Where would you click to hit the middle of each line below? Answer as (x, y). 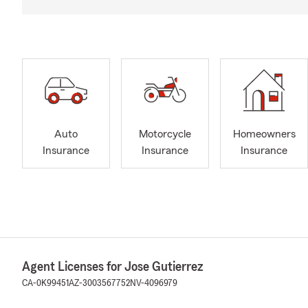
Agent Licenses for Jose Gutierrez (113, 266)
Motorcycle (165, 134)
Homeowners (264, 134)
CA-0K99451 (45, 283)
